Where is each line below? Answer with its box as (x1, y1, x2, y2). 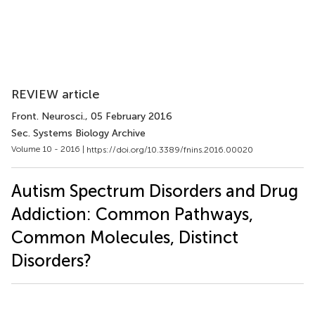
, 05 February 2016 (85, 110, 172, 122)
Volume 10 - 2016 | (11, 144, 86, 154)
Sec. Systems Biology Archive (11, 127, 146, 139)
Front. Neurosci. (11, 110, 85, 122)
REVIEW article (11, 86, 100, 102)
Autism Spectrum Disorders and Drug (11, 180, 298, 201)
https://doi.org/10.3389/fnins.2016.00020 (86, 144, 253, 155)
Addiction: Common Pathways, (11, 203, 253, 224)
